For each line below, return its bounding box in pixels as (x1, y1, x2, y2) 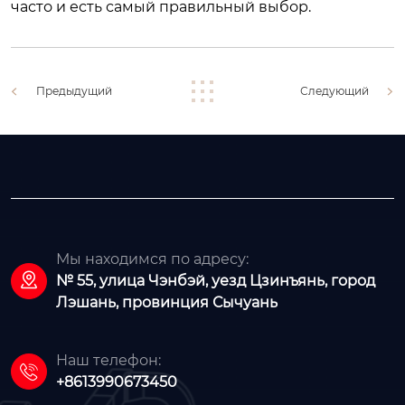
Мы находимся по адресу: (56, 250, 249, 268)
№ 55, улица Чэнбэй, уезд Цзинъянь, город (56, 271, 375, 289)
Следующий (300, 83, 369, 98)
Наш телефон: (56, 351, 161, 369)
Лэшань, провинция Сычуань (56, 293, 278, 311)
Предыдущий (36, 83, 112, 98)
